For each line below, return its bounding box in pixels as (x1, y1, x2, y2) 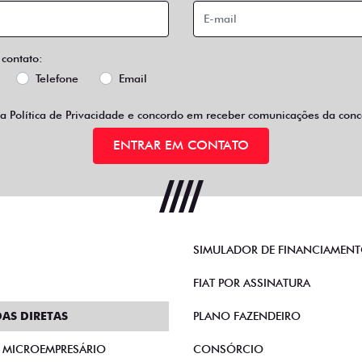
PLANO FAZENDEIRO (193, 309, 301, 322)
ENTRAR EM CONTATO (113, 137, 249, 154)
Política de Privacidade (9, 107, 124, 121)
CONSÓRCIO (193, 343, 263, 356)
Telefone (35, 71, 78, 85)
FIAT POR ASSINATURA (193, 276, 310, 289)
